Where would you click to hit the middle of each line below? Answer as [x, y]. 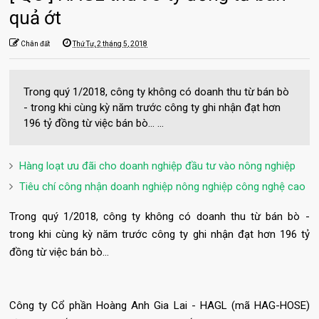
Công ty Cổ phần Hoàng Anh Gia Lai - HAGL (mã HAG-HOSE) [159, 305]
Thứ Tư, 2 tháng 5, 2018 [110, 43]
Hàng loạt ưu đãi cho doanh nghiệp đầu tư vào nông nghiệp [158, 166]
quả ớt [36, 17]
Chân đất [36, 43]
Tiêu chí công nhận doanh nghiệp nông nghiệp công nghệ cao [163, 186]
